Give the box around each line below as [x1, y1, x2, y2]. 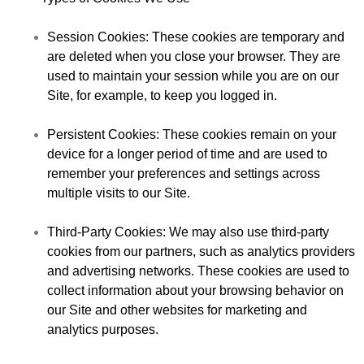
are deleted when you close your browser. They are [47, 49, 340, 63]
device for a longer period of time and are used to [47, 146, 327, 161]
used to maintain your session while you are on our [47, 68, 339, 83]
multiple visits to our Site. [47, 185, 190, 200]
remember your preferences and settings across [47, 166, 320, 180]
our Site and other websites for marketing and [47, 302, 307, 317]
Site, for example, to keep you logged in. [47, 88, 277, 102]
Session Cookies [47, 29, 145, 44]
